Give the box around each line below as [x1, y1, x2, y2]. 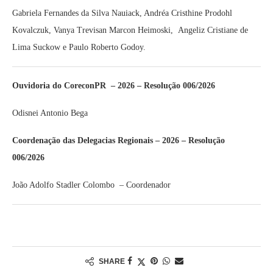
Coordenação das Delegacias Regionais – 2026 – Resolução [12, 136, 225, 145]
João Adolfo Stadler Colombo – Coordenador [12, 180, 171, 190]
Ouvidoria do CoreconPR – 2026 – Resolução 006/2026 [12, 81, 218, 90]
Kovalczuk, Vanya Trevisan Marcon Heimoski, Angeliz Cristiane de [12, 26, 248, 35]
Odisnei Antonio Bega [12, 108, 88, 118]
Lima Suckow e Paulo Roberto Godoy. [12, 43, 146, 52]
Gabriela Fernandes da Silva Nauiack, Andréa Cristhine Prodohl [12, 9, 232, 18]
